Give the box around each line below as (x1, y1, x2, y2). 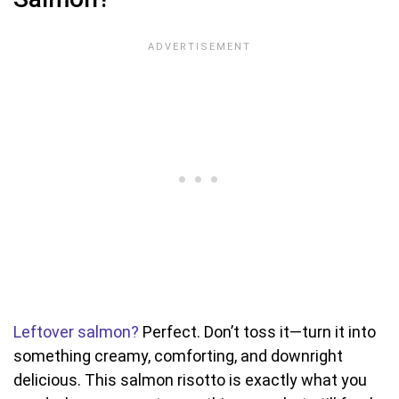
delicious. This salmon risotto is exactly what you (13, 370, 367, 389)
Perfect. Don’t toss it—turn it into (139, 322, 376, 341)
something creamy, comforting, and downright (13, 346, 343, 365)
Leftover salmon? (13, 322, 139, 341)
